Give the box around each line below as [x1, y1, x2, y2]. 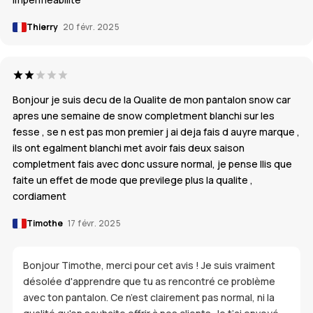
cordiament [13, 189, 66, 203]
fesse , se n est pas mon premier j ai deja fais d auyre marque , [13, 125, 300, 139]
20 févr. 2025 [63, 21, 120, 34]
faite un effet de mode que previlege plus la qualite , [13, 173, 253, 187]
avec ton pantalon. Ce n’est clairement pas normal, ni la [23, 291, 275, 305]
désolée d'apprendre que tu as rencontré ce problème [23, 275, 275, 289]
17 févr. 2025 [68, 217, 122, 230]
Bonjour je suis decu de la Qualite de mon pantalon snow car [13, 93, 291, 107]
